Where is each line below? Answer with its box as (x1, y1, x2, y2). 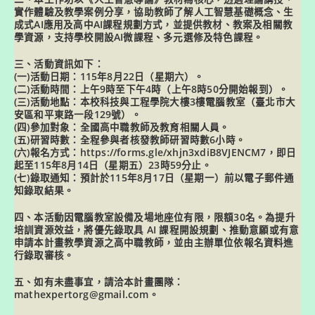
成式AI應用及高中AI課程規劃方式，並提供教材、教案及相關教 (14, 18, 292, 31)
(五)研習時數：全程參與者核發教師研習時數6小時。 (14, 133, 246, 146)
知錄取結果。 (14, 184, 75, 197)
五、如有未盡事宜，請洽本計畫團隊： (14, 275, 184, 288)
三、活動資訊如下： (14, 57, 104, 70)
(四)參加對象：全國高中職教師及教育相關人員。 (14, 120, 230, 134)
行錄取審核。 (14, 248, 75, 262)
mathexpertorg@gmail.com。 (14, 288, 159, 301)
